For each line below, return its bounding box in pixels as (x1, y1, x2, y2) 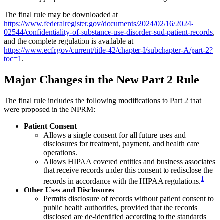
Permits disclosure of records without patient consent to (43, 194, 214, 203)
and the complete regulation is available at (4, 36, 133, 45)
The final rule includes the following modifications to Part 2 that (4, 96, 201, 105)
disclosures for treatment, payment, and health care (43, 139, 199, 148)
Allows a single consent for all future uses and (43, 130, 186, 139)
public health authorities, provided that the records (43, 203, 197, 212)
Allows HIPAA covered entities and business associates (43, 157, 215, 165)
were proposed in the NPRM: (4, 105, 95, 113)
